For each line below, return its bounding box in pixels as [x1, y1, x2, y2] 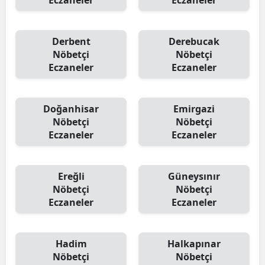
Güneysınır [168, 170, 220, 183]
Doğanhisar [43, 102, 99, 115]
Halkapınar [167, 237, 221, 250]
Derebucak [169, 35, 219, 48]
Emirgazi [173, 102, 215, 115]
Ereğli [57, 170, 85, 183]
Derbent [51, 35, 91, 48]
